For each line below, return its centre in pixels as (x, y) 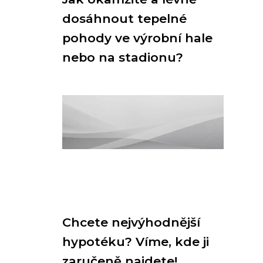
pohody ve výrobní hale (137, 38)
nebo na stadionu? (123, 57)
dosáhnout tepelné (124, 18)
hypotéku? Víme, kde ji (136, 242)
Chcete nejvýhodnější (131, 222)
